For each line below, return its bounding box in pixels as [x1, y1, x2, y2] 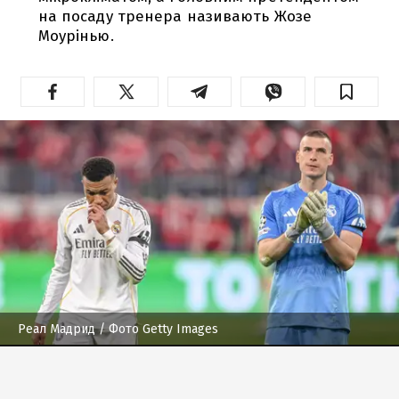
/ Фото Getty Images [95, 321, 218, 337]
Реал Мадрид [18, 321, 95, 337]
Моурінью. [37, 26, 114, 45]
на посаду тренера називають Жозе [37, 6, 312, 26]
